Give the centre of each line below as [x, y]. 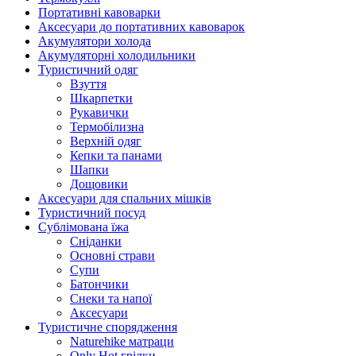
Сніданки [96, 241]
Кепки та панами [116, 155]
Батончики [99, 284]
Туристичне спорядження [108, 327]
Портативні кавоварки [99, 12]
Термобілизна [107, 127]
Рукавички [99, 112]
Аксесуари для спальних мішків [125, 198]
